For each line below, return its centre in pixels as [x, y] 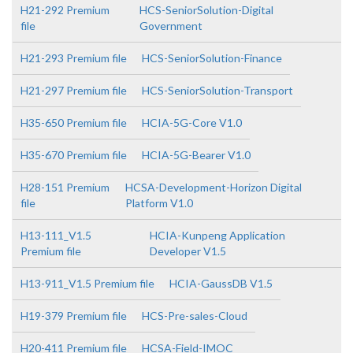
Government [171, 26]
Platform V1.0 [159, 203]
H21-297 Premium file [74, 90]
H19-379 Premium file [74, 316]
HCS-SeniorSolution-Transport [217, 90]
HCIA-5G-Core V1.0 [192, 123]
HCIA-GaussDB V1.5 [221, 283]
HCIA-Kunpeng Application [218, 235]
